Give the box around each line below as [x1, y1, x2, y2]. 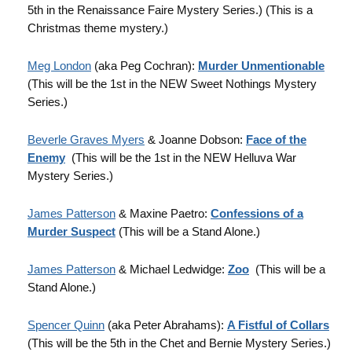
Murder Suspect [27, 225, 115, 238]
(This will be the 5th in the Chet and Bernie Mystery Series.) [27, 336, 331, 350]
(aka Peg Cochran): [91, 59, 198, 72]
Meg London [27, 59, 91, 72]
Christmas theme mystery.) [27, 21, 168, 35]
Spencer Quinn [27, 318, 104, 332]
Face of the [246, 133, 306, 146]
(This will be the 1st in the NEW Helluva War [65, 151, 296, 164]
